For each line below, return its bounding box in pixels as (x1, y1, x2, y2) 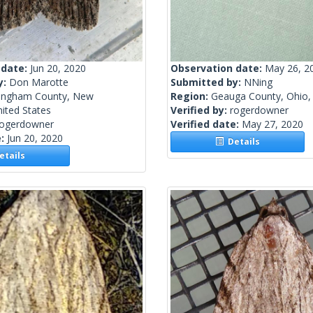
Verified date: (170, 117, 242, 131)
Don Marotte (9, 75, 68, 89)
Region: (170, 89, 211, 103)
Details (224, 136, 261, 148)
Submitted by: (170, 75, 244, 89)
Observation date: (170, 61, 265, 75)
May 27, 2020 (242, 117, 303, 131)
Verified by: (170, 103, 230, 117)
